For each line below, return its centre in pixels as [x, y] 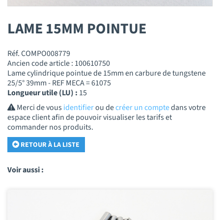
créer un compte [142, 107]
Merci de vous [39, 107]
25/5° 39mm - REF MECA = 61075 [59, 83]
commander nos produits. [50, 127]
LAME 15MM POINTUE [77, 28]
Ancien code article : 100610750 [59, 63]
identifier [79, 107]
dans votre [188, 107]
